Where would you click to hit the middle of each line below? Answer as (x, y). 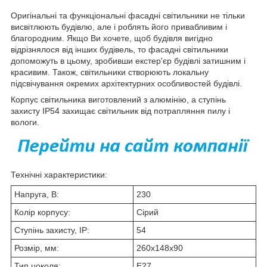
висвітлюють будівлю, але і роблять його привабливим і (119, 27)
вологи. (25, 122)
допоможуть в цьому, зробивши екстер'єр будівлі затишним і (128, 60)
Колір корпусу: (42, 212)
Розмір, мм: (37, 248)
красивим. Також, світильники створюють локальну (110, 72)
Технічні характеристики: (59, 175)
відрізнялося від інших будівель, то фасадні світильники (119, 49)
